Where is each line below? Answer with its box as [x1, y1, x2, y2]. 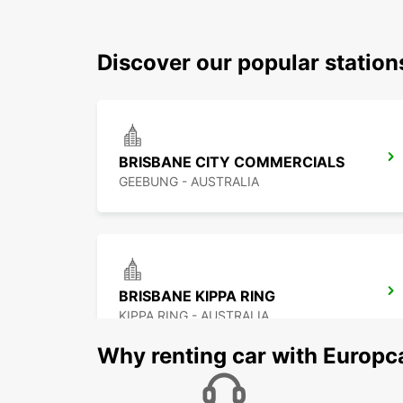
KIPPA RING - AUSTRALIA [119, 308, 269, 324]
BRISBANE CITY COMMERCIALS [119, 153, 345, 172]
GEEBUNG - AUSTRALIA [119, 174, 259, 190]
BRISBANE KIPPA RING [119, 287, 275, 306]
